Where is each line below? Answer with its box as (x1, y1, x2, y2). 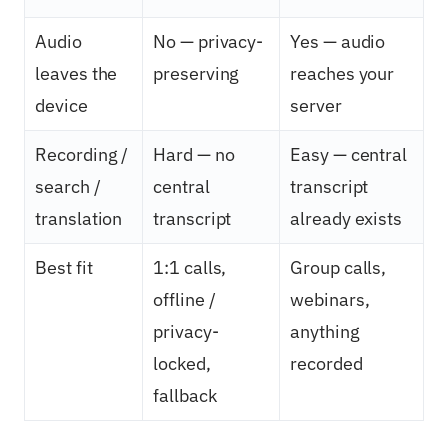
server (290, 94, 342, 118)
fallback (153, 384, 217, 408)
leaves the (35, 62, 118, 86)
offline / (153, 288, 216, 312)
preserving (153, 62, 240, 86)
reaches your (290, 62, 395, 86)
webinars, (290, 288, 370, 312)
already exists (290, 207, 403, 231)
